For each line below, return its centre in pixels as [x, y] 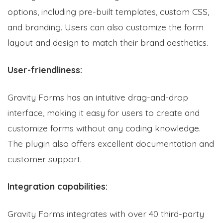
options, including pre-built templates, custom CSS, [108, 11]
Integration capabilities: [57, 186]
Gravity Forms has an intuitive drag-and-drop [98, 97]
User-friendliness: [45, 69]
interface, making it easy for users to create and [104, 112]
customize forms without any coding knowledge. [104, 128]
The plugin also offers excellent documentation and [111, 143]
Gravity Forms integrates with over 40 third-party [106, 213]
